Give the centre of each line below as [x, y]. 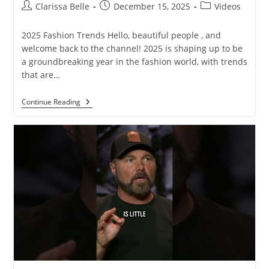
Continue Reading [51, 101]
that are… [41, 74]
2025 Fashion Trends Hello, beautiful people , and [121, 35]
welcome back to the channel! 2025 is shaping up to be [132, 48]
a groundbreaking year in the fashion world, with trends [134, 61]
